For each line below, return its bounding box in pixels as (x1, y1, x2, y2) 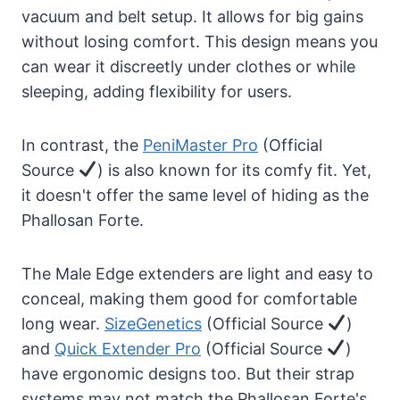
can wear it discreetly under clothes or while (21, 56, 355, 76)
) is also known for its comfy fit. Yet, (96, 160, 371, 179)
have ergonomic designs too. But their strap (21, 363, 354, 383)
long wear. (21, 313, 104, 333)
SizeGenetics (104, 313, 202, 333)
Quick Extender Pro (54, 338, 201, 358)
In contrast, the (21, 135, 143, 154)
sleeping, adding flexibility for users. (21, 81, 292, 101)
